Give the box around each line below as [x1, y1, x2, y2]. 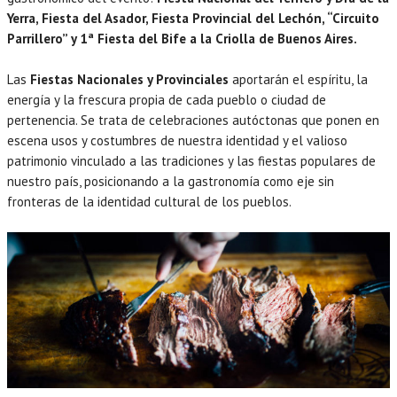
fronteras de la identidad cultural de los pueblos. [7, 193, 292, 211]
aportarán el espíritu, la [229, 71, 368, 89]
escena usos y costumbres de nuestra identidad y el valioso [7, 132, 347, 150]
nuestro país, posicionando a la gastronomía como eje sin [7, 173, 334, 191]
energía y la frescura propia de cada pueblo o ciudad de [7, 91, 326, 109]
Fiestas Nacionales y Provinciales [30, 71, 229, 89]
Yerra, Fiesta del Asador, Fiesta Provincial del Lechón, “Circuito [7, 10, 379, 27]
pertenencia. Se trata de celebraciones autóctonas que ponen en [7, 112, 379, 129]
